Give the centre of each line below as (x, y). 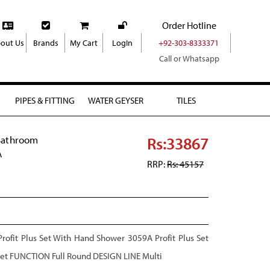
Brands (46, 43)
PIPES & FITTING (45, 100)
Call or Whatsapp (189, 58)
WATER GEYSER (115, 100)
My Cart (84, 43)
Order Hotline (189, 25)
